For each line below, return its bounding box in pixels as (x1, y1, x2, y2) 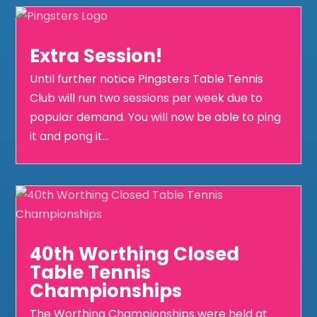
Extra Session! (30, 42, 163, 69)
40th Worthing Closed (30, 241, 240, 267)
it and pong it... (30, 127, 110, 144)
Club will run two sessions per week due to (30, 89, 263, 106)
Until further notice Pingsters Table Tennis (30, 70, 264, 87)
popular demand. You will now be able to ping (30, 108, 282, 125)
